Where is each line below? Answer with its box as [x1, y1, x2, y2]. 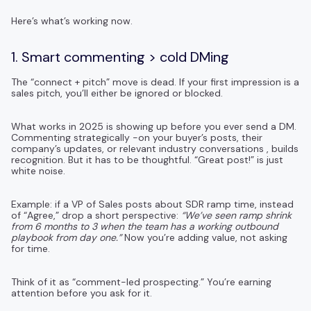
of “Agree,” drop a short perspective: [11, 208, 181, 221]
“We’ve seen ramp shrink [181, 208, 292, 221]
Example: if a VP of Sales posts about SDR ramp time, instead [11, 197, 294, 210]
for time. [11, 242, 50, 255]
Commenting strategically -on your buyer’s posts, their [11, 131, 262, 144]
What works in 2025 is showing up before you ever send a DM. [11, 119, 296, 133]
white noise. [11, 164, 65, 177]
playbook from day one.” [11, 230, 121, 244]
